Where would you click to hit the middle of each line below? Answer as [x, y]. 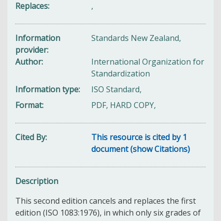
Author [28, 61]
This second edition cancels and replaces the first [106, 201]
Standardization [121, 73]
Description [37, 181]
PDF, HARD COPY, [124, 105]
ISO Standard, [117, 89]
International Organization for [148, 61]
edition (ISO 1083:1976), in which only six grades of [108, 212]
